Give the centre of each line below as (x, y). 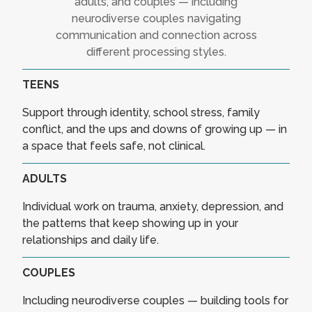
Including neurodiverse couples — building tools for (155, 301)
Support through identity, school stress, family (141, 113)
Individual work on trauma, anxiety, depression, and (153, 207)
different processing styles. (156, 52)
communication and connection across (156, 36)
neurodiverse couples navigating (156, 19)
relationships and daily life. (91, 240)
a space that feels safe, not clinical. (114, 146)
